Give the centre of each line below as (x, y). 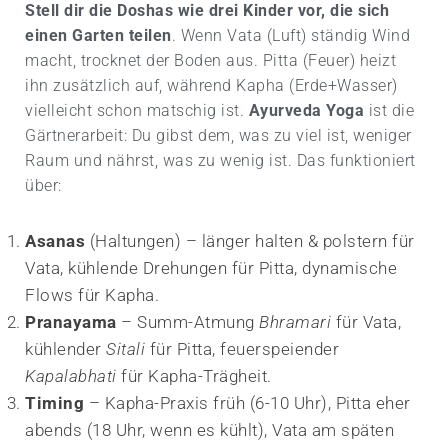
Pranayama (71, 322)
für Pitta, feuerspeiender (242, 349)
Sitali (125, 349)
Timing (54, 403)
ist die (389, 111)
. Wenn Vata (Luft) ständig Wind (290, 36)
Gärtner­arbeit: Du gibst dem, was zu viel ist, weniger (218, 136)
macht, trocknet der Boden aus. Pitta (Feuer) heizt (210, 61)
